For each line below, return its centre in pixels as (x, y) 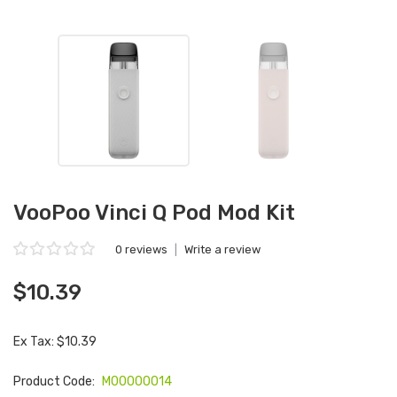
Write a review (222, 249)
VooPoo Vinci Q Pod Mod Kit (154, 213)
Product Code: (55, 381)
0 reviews (141, 249)
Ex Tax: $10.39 (55, 342)
